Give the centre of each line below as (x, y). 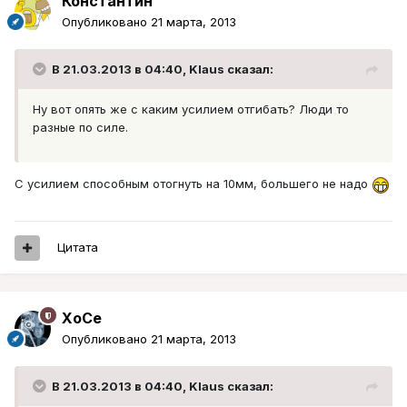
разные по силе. (80, 128)
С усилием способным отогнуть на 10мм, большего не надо (193, 184)
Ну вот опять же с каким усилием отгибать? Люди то (191, 109)
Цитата (78, 248)
